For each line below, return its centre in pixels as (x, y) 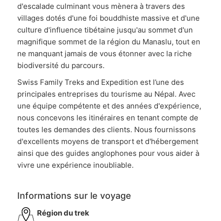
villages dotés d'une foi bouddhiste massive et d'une (109, 18)
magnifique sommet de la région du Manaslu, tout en (109, 42)
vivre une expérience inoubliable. (75, 165)
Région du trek (63, 213)
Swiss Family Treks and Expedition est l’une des (101, 82)
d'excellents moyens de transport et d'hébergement (108, 141)
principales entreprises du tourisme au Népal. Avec (106, 94)
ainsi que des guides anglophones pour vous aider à (108, 153)
